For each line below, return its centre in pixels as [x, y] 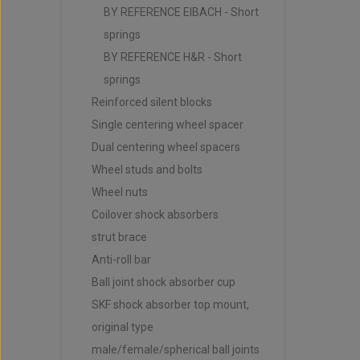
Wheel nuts [119, 192]
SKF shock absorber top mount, [170, 305]
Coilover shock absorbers [155, 215]
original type [122, 327]
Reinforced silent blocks [151, 102]
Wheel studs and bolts [147, 170]
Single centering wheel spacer [167, 125]
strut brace [119, 237]
